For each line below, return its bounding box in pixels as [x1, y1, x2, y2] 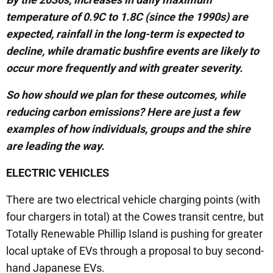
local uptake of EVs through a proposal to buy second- [6, 244, 264, 258]
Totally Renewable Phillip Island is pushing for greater [6, 227, 263, 241]
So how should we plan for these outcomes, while [6, 88, 246, 102]
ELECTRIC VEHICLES [6, 166, 109, 180]
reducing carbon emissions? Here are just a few [6, 105, 239, 119]
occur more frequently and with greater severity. [6, 62, 243, 75]
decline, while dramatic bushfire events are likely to [6, 44, 259, 58]
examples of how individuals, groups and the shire [6, 122, 250, 136]
